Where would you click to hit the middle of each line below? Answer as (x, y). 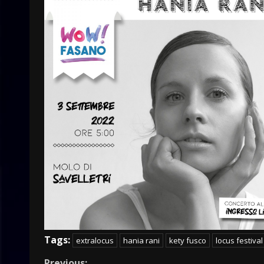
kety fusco (188, 241)
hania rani (141, 241)
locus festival (239, 241)
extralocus (95, 241)
